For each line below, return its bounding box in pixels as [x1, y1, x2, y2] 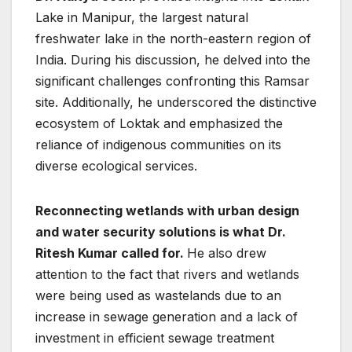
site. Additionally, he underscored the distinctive [35, 93, 317, 110]
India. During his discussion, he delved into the [35, 51, 310, 68]
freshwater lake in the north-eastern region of [35, 30, 311, 46]
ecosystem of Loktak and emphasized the [35, 115, 283, 131]
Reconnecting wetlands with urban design [35, 202, 299, 218]
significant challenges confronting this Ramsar [35, 72, 310, 89]
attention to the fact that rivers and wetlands [35, 266, 299, 282]
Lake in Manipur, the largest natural [35, 9, 248, 25]
